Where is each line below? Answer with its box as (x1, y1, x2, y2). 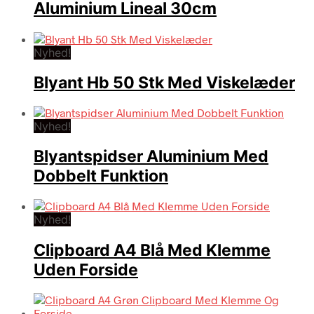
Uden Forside (34, 259, 138, 280)
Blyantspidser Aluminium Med (34, 146, 268, 167)
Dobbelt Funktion (34, 166, 168, 186)
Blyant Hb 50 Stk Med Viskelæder (34, 72, 295, 93)
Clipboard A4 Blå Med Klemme (34, 240, 271, 260)
